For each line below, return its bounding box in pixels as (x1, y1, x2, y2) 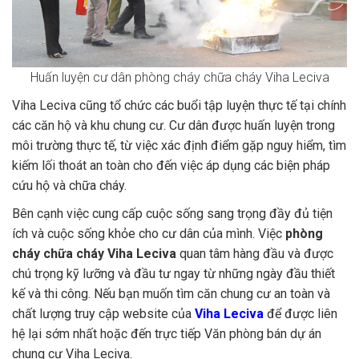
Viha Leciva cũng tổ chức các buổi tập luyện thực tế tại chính (12, 97, 346, 113)
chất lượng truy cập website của (12, 305, 195, 321)
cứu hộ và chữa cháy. (12, 177, 127, 193)
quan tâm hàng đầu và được (176, 245, 333, 261)
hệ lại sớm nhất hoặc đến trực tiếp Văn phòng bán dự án (12, 325, 321, 341)
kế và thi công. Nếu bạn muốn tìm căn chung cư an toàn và (12, 285, 330, 301)
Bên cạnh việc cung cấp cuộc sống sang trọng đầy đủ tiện (12, 205, 333, 221)
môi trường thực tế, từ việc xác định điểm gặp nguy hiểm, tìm (12, 137, 346, 153)
